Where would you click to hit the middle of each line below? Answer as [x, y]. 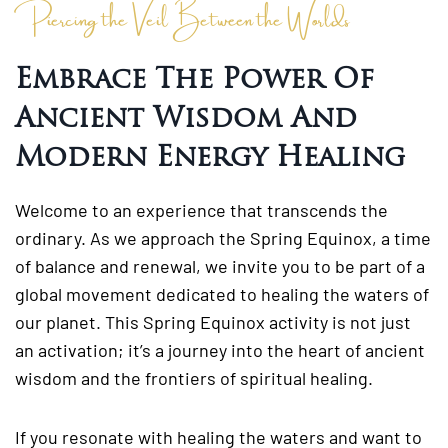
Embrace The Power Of [194, 77]
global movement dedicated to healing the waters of [222, 293]
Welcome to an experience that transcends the [201, 209]
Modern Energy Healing [210, 155]
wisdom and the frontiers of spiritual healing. [194, 377]
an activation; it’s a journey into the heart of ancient [220, 349]
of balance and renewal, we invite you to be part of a [220, 265]
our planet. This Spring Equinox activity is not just [213, 321]
